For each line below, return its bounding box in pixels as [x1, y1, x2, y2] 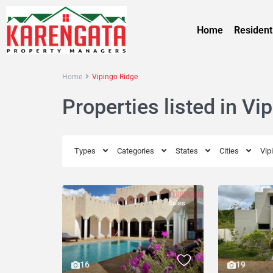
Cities [219, 146, 239, 155]
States [175, 146, 198, 155]
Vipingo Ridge [92, 73, 138, 81]
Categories [117, 146, 154, 155]
